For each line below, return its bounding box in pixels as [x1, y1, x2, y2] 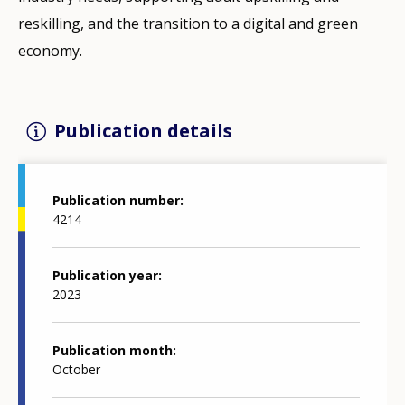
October [52, 361, 100, 379]
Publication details [54, 118, 232, 143]
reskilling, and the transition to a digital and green [18, 13, 358, 33]
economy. [18, 40, 82, 61]
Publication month [52, 342, 173, 360]
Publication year [52, 267, 158, 285]
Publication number [52, 192, 180, 210]
